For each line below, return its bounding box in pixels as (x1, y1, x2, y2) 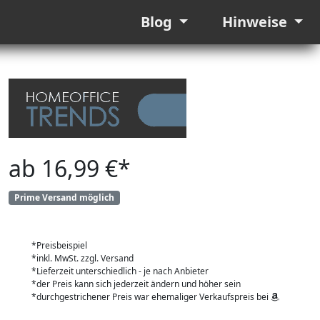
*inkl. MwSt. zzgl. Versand (31, 252, 134, 265)
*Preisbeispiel (31, 239, 87, 252)
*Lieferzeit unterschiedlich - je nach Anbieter (31, 265, 209, 278)
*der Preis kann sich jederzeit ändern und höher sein (31, 278, 241, 291)
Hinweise (221, 12, 291, 31)
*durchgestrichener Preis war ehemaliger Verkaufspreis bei (31, 291, 271, 304)
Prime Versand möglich (14, 191, 114, 204)
